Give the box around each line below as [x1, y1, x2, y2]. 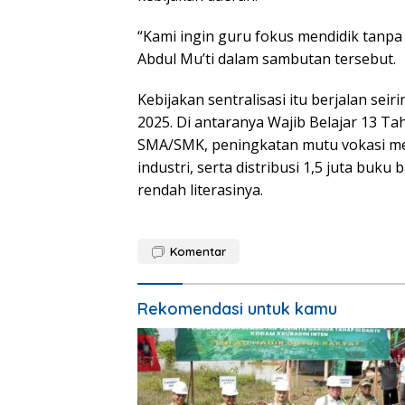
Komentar [170, 243, 226, 259]
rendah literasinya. [137, 179, 263, 200]
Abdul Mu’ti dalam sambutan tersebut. [137, 48, 396, 69]
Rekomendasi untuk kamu [137, 297, 337, 319]
